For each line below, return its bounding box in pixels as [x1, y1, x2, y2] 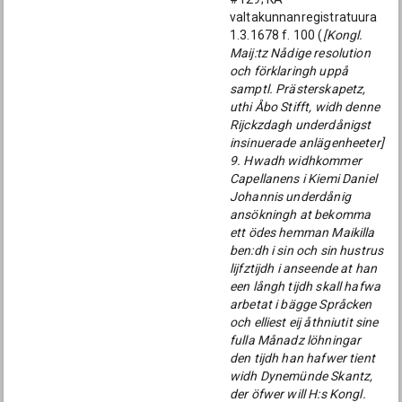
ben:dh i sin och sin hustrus [230, 243, 384, 258]
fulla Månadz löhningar [230, 333, 362, 347]
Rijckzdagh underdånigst [230, 118, 371, 132]
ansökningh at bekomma [230, 207, 371, 222]
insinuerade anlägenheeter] [230, 135, 384, 150]
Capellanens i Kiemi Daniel [230, 171, 377, 186]
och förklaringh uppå [230, 64, 348, 78]
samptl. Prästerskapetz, [230, 82, 366, 96]
